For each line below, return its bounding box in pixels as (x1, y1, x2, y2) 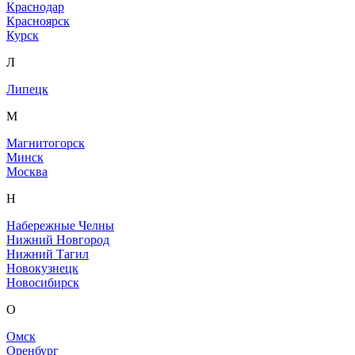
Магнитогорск (6, 136, 85, 151)
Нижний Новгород (6, 233, 109, 247)
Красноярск (6, 14, 70, 29)
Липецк (6, 82, 48, 97)
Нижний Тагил (6, 247, 89, 261)
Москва (6, 165, 48, 179)
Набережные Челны (6, 219, 114, 233)
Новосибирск (6, 276, 79, 290)
